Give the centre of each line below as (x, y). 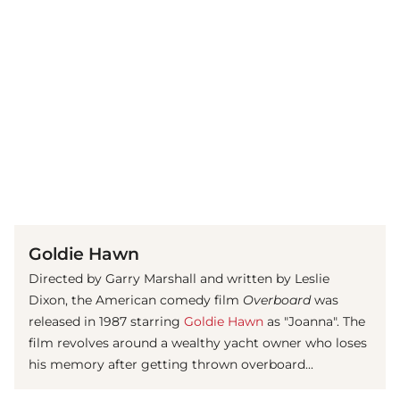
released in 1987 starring (106, 321)
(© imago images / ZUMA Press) (304, 205)
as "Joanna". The (314, 321)
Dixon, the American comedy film (136, 300)
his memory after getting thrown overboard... (173, 364)
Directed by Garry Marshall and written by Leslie (179, 278)
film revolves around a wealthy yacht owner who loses (198, 342)
